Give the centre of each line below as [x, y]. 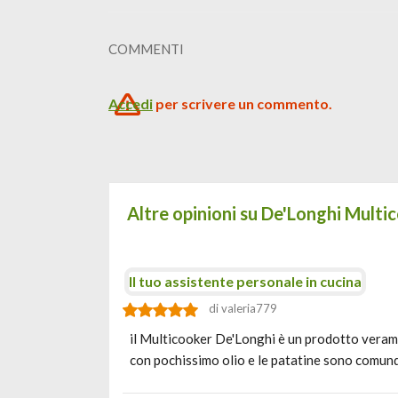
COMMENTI [146, 49]
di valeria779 [243, 308]
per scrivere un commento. [243, 103]
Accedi [131, 103]
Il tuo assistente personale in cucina [245, 281]
